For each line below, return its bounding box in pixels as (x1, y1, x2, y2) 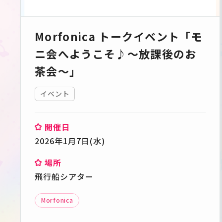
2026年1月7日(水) (35, 134, 105, 147)
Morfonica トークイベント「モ (35, 28, 203, 44)
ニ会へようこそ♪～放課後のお (35, 45, 197, 61)
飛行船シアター (35, 170, 94, 182)
